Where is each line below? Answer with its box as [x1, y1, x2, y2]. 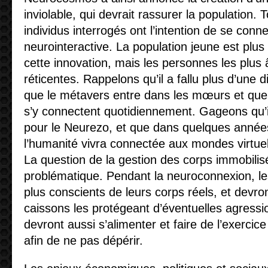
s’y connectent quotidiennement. [24, 105, 199, 118]
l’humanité [24, 137, 78, 150]
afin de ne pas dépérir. [24, 234, 143, 247]
